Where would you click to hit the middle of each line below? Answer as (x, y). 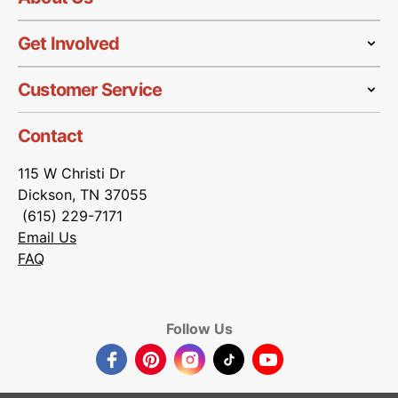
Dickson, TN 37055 (83, 195)
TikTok (240, 374)
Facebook (132, 374)
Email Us (47, 238)
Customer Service (90, 90)
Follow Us (199, 329)
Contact (51, 136)
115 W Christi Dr (72, 174)
